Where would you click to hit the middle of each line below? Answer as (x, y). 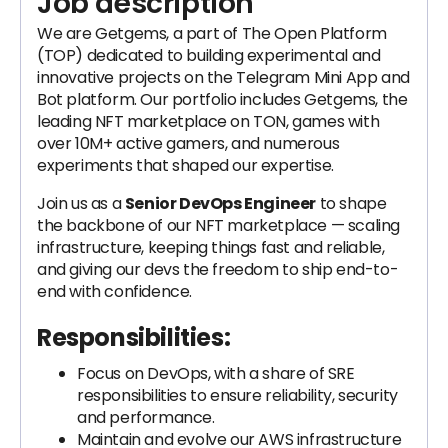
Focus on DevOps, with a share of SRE (216, 373)
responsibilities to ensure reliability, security (237, 395)
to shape (351, 203)
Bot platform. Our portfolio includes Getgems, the (222, 99)
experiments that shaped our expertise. (185, 165)
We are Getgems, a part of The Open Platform (212, 33)
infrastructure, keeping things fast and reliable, (211, 247)
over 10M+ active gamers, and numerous (188, 143)
